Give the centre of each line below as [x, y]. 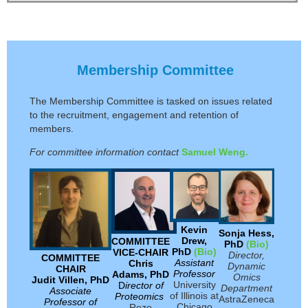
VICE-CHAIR [141, 253]
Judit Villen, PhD [70, 280]
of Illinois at [194, 295]
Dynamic [246, 266]
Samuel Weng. [215, 152]
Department [246, 288]
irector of [144, 286]
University [194, 284]
